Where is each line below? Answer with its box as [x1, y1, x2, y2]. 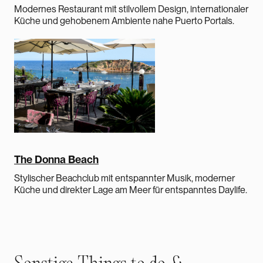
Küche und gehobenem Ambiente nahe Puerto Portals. [14, 15, 234, 26]
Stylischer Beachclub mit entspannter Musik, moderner [14, 172, 235, 184]
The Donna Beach [14, 153, 99, 166]
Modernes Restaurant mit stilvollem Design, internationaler [14, 3, 248, 15]
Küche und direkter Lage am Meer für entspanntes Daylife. [14, 184, 247, 195]
